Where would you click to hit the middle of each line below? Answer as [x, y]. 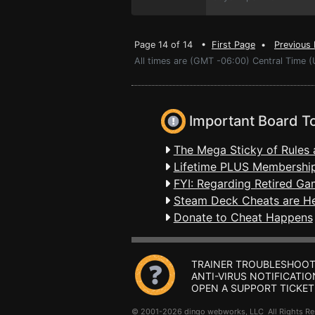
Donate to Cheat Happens [243, 217]
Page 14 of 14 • [173, 45]
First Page [233, 45]
